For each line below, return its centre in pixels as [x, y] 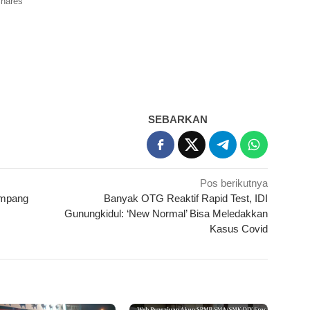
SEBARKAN [178, 120]
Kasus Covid [239, 229]
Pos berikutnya [234, 183]
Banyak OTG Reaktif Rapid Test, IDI [186, 199]
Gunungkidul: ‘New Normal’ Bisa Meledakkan [166, 214]
